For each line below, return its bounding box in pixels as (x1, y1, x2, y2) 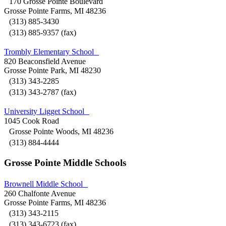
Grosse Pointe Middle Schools (4, 157, 126, 168)
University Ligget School (4, 107, 89, 116)
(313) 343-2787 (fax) (4, 88, 81, 97)
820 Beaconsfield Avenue (4, 57, 86, 66)
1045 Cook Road (4, 117, 59, 126)
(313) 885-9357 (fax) (4, 28, 76, 37)
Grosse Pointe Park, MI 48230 (4, 66, 101, 75)
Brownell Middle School (4, 179, 88, 188)
